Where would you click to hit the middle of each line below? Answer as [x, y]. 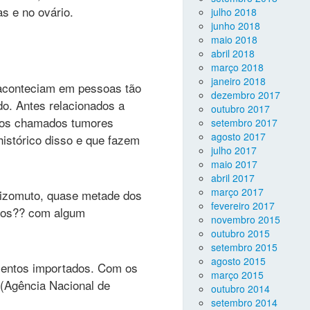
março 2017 [237, 192]
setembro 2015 [244, 247]
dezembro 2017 [246, 95]
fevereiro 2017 [243, 206]
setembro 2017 [244, 122]
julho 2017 [234, 150]
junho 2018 [236, 26]
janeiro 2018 [238, 81]
